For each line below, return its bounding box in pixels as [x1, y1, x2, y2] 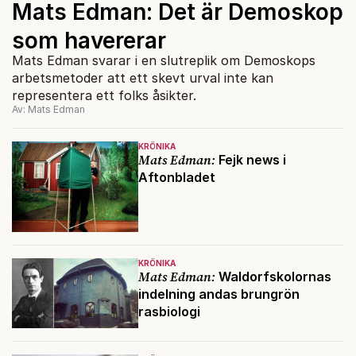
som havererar [12, 26, 166, 54]
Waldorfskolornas [215, 269, 331, 285]
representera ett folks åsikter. [12, 87, 196, 103]
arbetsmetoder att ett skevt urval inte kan [12, 69, 273, 86]
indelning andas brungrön [137, 286, 300, 303]
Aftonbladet [137, 168, 215, 185]
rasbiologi [137, 304, 200, 320]
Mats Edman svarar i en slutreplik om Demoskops [12, 52, 315, 68]
